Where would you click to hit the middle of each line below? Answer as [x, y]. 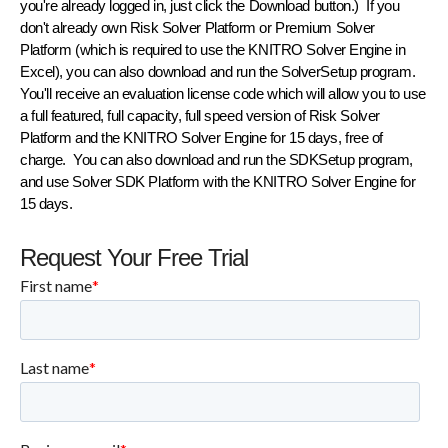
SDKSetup [323, 159]
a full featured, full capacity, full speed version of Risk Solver [200, 115]
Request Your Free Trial [134, 257]
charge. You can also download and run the [154, 159]
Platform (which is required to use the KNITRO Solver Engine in [213, 49]
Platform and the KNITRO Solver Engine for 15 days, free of [201, 137]
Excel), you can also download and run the [151, 71]
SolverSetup [320, 71]
